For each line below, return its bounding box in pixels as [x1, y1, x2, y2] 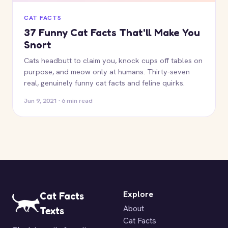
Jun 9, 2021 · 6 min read [24, 96, 93, 105]
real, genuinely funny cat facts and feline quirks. [24, 78, 185, 88]
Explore [123, 189, 153, 199]
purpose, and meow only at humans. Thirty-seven [24, 67, 190, 76]
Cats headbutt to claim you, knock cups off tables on [24, 55, 203, 65]
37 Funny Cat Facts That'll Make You [24, 26, 200, 39]
